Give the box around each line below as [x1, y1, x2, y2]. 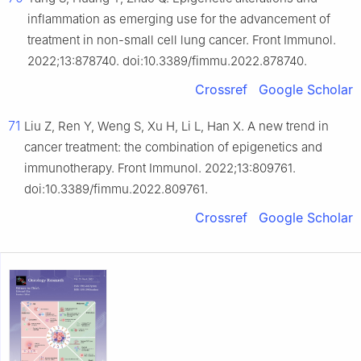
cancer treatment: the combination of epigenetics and [24, 139, 322, 156]
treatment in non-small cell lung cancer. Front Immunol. [27, 32, 336, 48]
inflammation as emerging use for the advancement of [27, 11, 330, 27]
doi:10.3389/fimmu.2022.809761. [24, 181, 208, 197]
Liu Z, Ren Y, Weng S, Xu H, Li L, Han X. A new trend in [24, 118, 329, 135]
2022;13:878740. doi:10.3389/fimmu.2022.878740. [27, 53, 307, 69]
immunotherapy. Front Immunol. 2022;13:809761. [24, 160, 296, 176]
